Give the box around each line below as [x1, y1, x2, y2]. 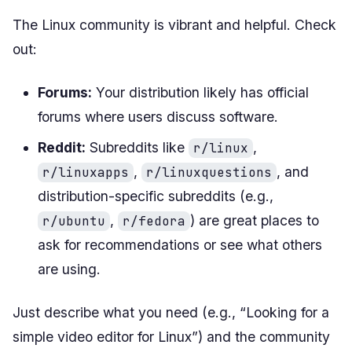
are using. [38, 260, 101, 277]
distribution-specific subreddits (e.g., [38, 187, 273, 204]
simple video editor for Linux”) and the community [13, 328, 330, 345]
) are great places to [190, 211, 319, 229]
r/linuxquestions [146, 163, 272, 181]
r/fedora [123, 212, 185, 229]
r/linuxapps [42, 163, 129, 181]
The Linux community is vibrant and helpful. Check [13, 16, 336, 33]
